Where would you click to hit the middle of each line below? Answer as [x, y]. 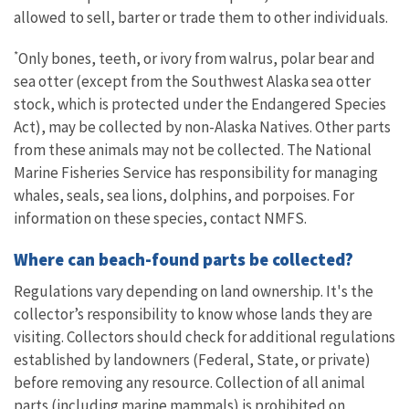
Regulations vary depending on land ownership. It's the [194, 291]
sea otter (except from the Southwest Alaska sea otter [192, 81]
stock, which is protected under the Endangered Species [200, 104]
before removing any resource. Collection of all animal [189, 383]
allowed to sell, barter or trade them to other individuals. [204, 17]
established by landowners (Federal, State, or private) [192, 360]
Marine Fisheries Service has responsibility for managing [196, 173]
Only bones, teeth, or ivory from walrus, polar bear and [197, 58]
